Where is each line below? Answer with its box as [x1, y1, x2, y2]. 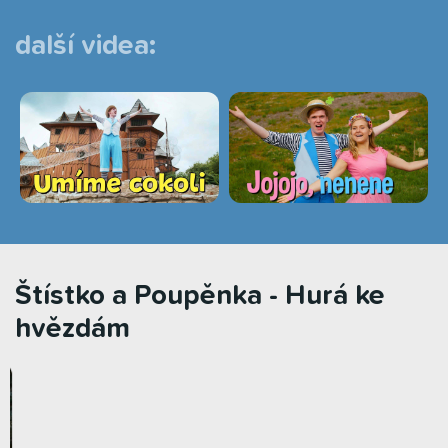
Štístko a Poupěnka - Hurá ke [15, 282, 385, 311]
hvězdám [15, 315, 130, 344]
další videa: [15, 31, 156, 60]
